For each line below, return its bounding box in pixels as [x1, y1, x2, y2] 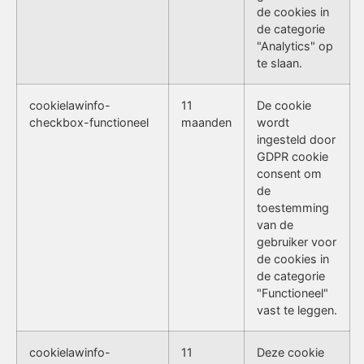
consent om [257, 166, 322, 180]
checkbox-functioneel [29, 115, 149, 129]
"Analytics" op [257, 38, 333, 53]
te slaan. [257, 55, 302, 70]
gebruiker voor [257, 234, 336, 249]
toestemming [257, 200, 329, 214]
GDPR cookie [257, 149, 328, 163]
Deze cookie [257, 344, 324, 359]
